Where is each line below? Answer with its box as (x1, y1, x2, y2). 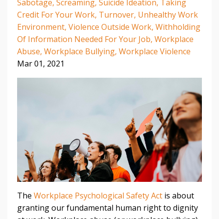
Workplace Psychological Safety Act (34, 190, 162, 201)
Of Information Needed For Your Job (17, 34, 151, 45)
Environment (17, 22, 65, 33)
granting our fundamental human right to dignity (17, 202, 198, 213)
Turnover (99, 9, 134, 21)
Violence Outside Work (68, 22, 152, 33)
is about (162, 190, 194, 201)
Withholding (155, 22, 200, 33)
